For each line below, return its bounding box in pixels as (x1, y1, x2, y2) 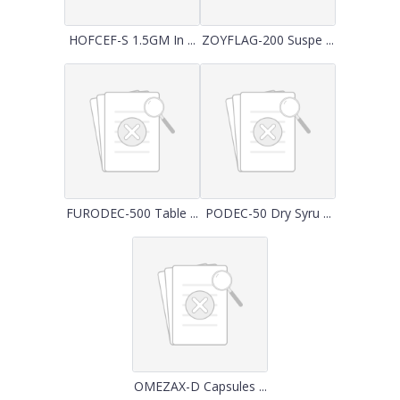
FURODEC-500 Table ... (66, 204, 198, 221)
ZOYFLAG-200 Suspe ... (202, 31, 334, 48)
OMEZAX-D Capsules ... (133, 378, 267, 395)
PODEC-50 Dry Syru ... (204, 204, 331, 221)
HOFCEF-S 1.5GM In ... (69, 31, 196, 48)
